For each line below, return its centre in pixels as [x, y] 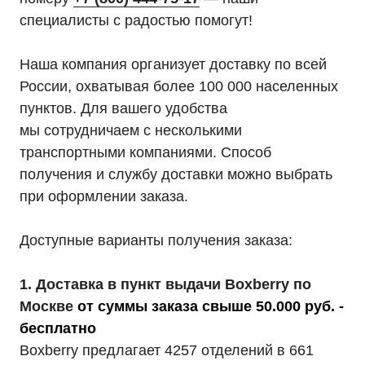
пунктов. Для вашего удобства [123, 108]
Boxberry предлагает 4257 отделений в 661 [167, 350]
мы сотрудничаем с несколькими [131, 130]
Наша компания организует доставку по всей [173, 64]
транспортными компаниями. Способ [145, 152]
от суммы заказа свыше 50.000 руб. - [211, 306]
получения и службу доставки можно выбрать [176, 174]
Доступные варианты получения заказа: [156, 240]
